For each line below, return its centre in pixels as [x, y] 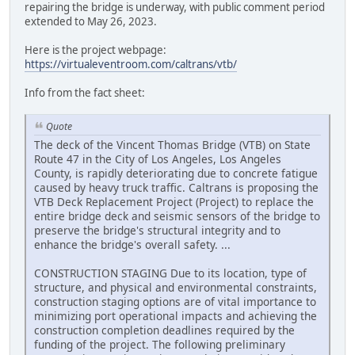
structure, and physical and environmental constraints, [176, 288]
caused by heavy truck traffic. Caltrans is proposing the [176, 188]
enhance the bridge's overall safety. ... [132, 245]
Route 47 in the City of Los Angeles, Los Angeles [158, 159]
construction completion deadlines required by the [164, 330]
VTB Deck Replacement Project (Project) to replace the [174, 202]
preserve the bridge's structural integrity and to [157, 231]
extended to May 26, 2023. [91, 22]
